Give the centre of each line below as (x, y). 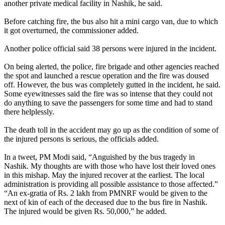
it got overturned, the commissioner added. (71, 30)
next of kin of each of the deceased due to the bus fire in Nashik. (106, 202)
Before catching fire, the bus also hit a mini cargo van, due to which (111, 21)
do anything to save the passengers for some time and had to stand (108, 102)
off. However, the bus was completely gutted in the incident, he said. (112, 84)
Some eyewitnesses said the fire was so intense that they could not (108, 93)
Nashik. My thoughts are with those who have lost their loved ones (110, 166)
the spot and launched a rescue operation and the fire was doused (106, 75)
